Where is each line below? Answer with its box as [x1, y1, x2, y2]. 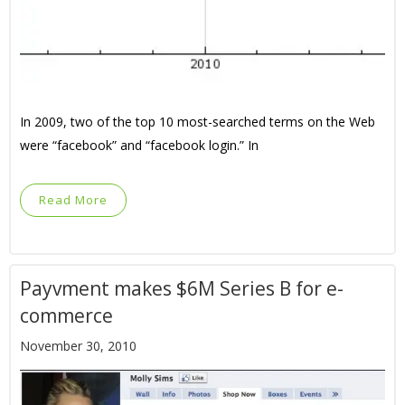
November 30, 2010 [20, 337, 137, 354]
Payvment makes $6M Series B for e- [20, 276, 344, 301]
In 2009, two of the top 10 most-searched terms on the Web [20, 113, 375, 130]
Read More [39, 192, 108, 208]
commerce [20, 303, 113, 328]
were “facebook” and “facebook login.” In [20, 137, 259, 154]
